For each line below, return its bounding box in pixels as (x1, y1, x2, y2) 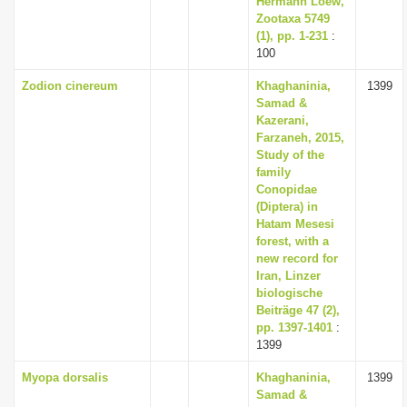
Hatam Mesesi (256, 217, 334, 231)
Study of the (256, 148, 324, 162)
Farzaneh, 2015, (256, 131, 344, 144)
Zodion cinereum (22, 79, 118, 93)
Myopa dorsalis (22, 371, 108, 384)
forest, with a (256, 234, 329, 248)
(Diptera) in (256, 200, 318, 213)
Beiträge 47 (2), (256, 303, 340, 317)
